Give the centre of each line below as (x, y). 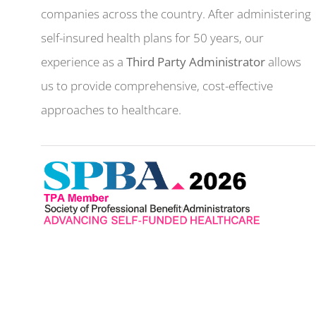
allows (284, 61)
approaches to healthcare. (111, 109)
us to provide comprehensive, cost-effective (157, 85)
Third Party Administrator (196, 61)
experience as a (84, 61)
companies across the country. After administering (176, 13)
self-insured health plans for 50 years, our (153, 37)
